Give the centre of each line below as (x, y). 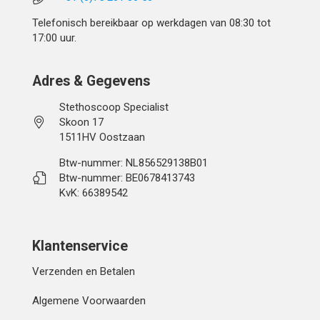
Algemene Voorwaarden (89, 300)
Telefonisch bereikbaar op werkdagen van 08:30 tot (151, 23)
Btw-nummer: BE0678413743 (127, 177)
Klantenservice (80, 246)
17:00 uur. (54, 38)
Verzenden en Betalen (84, 272)
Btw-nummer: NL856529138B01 (134, 162)
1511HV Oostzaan (102, 137)
